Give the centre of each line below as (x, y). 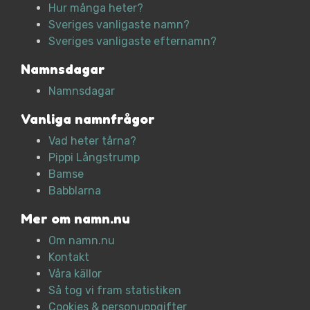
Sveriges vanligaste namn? (119, 25)
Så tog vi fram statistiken (115, 291)
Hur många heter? (96, 8)
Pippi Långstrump (94, 158)
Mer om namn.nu (75, 219)
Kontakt (69, 257)
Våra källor (75, 274)
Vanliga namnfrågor (88, 119)
